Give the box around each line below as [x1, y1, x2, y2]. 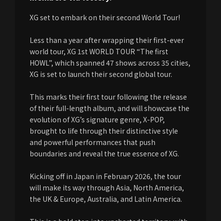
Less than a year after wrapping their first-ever [30, 35, 184, 45]
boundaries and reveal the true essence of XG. [30, 148, 179, 158]
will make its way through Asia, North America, [30, 183, 184, 192]
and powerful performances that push [30, 137, 155, 147]
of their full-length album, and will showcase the [30, 103, 189, 113]
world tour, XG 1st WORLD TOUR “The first [30, 46, 168, 56]
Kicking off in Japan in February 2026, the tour [30, 171, 181, 181]
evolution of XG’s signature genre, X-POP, [30, 114, 165, 124]
